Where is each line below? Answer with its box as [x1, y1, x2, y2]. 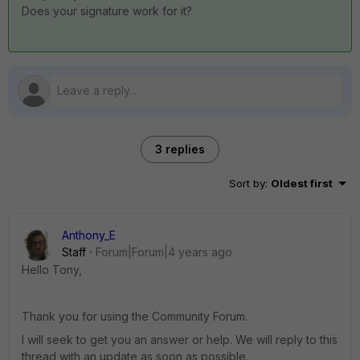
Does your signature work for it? [22, 4, 192, 18]
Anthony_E [62, 228, 116, 242]
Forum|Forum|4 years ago [96, 245, 232, 259]
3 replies [155, 142, 205, 156]
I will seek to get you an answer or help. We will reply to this [22, 333, 337, 346]
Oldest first [271, 177, 333, 190]
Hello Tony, [22, 263, 82, 276]
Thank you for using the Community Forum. [22, 309, 247, 323]
